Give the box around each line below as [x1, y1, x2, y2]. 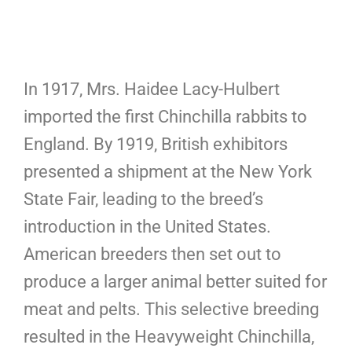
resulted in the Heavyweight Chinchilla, [24, 326, 314, 346]
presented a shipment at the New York [24, 161, 312, 181]
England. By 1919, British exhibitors [24, 134, 288, 154]
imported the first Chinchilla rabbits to [24, 106, 307, 126]
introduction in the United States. [24, 216, 271, 236]
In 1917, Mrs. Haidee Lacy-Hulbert [24, 79, 280, 99]
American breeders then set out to [24, 244, 281, 264]
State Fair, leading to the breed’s [24, 189, 263, 209]
